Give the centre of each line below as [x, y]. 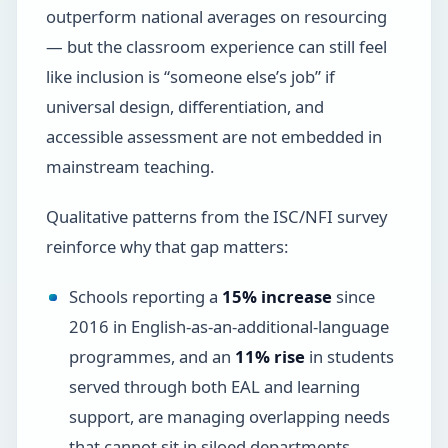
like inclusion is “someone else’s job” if [190, 76]
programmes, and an [151, 356]
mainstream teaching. [129, 166]
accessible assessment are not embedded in [213, 136]
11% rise [269, 356]
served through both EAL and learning [214, 386]
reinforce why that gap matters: [166, 246]
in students [349, 356]
